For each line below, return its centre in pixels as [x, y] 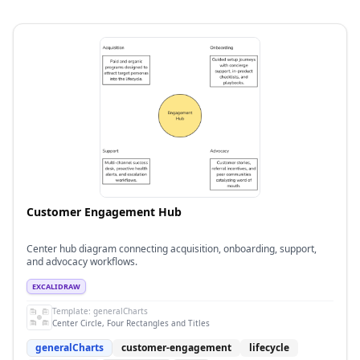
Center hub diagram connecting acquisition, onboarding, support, [172, 249]
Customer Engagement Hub [104, 212]
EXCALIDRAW [56, 286]
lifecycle [269, 348]
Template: [73, 311]
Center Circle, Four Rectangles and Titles [131, 323]
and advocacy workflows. [82, 262]
